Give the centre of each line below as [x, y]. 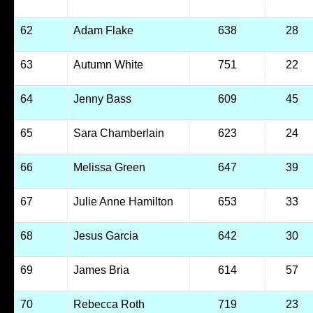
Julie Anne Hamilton [123, 202]
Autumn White [108, 65]
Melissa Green [109, 167]
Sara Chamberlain [118, 133]
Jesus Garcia [105, 236]
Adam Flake [103, 30]
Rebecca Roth [109, 304]
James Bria [101, 270]
